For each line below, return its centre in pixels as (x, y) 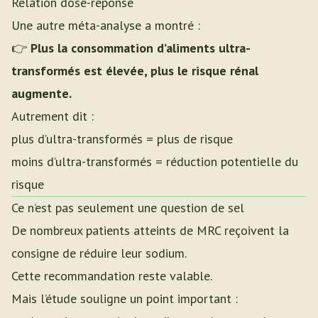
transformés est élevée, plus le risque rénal (135, 71)
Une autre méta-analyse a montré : (106, 25)
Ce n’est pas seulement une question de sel (128, 208)
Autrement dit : (53, 116)
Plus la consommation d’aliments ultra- (141, 48)
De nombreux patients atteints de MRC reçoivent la (150, 230)
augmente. (42, 93)
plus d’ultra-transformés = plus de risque (122, 139)
